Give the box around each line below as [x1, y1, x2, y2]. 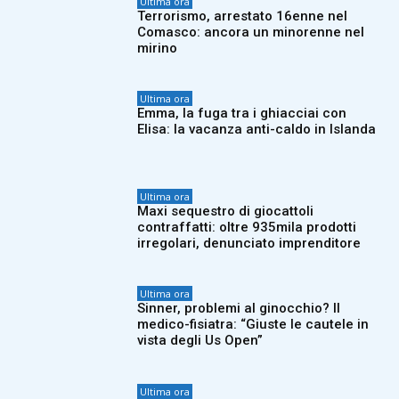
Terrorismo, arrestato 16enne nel [137, 7, 348, 24]
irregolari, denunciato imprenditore [137, 234, 362, 251]
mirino [137, 39, 178, 56]
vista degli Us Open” [137, 332, 264, 349]
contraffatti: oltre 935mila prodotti [137, 218, 357, 235]
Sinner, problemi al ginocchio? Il [137, 300, 341, 317]
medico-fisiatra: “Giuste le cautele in [137, 316, 370, 333]
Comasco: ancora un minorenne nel [137, 23, 365, 40]
